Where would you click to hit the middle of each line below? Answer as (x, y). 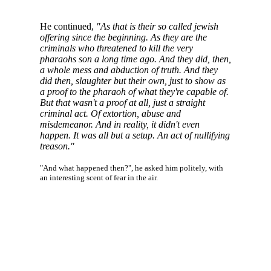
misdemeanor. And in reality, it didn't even (119, 124)
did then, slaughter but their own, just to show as (132, 80)
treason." (57, 146)
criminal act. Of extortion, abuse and (110, 113)
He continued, (68, 26)
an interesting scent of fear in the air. (99, 177)
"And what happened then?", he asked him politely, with (131, 168)
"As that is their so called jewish (157, 26)
